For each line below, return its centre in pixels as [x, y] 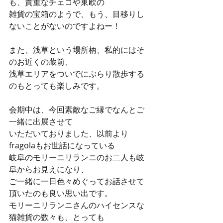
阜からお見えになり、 [49, 169]
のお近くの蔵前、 [41, 62]
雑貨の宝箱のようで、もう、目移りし [77, 14]
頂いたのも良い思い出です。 [61, 193]
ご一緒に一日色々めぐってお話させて [77, 181]
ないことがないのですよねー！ [65, 26]
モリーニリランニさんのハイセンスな [77, 205]
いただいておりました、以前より [69, 133]
